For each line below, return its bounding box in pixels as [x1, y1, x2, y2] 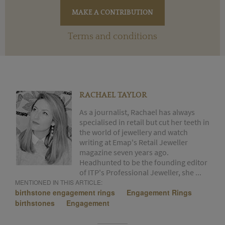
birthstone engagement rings [15, 187, 115, 198]
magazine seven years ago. [79, 147, 169, 158]
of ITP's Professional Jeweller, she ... [79, 167, 201, 178]
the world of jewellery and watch [79, 127, 188, 138]
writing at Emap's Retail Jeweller [79, 137, 188, 148]
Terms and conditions [68, 32, 157, 42]
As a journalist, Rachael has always [79, 107, 195, 118]
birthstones [15, 198, 55, 208]
